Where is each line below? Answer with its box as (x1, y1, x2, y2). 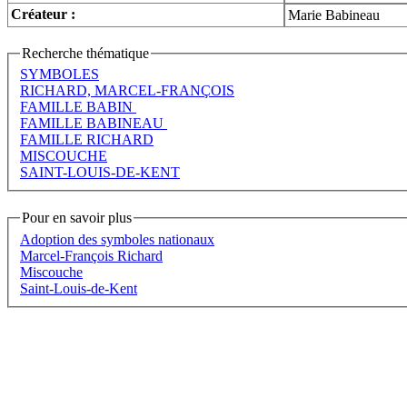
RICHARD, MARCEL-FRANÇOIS (20, 83, 234, 99)
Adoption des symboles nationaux (20, 231, 214, 247)
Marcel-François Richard (20, 247, 163, 263)
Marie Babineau (288, 6, 380, 23)
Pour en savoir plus (22, 210, 132, 226)
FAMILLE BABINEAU (20, 115, 167, 132)
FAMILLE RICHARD (20, 132, 154, 148)
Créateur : (11, 5, 75, 22)
